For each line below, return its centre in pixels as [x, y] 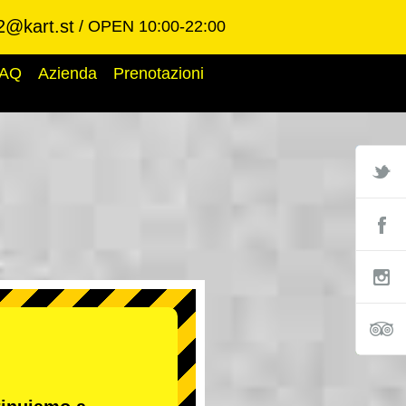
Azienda [68, 73]
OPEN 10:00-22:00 [157, 26]
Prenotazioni [159, 73]
